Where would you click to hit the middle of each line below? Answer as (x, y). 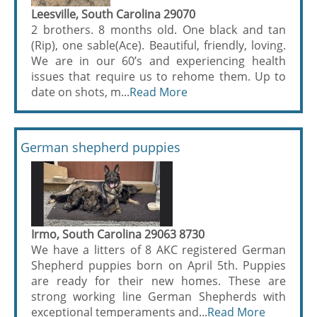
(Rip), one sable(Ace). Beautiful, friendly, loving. (158, 45)
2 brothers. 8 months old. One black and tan (158, 30)
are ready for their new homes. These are (158, 281)
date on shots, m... (80, 92)
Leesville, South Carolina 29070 (113, 14)
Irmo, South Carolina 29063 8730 (118, 234)
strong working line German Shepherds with (158, 296)
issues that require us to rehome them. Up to (158, 76)
